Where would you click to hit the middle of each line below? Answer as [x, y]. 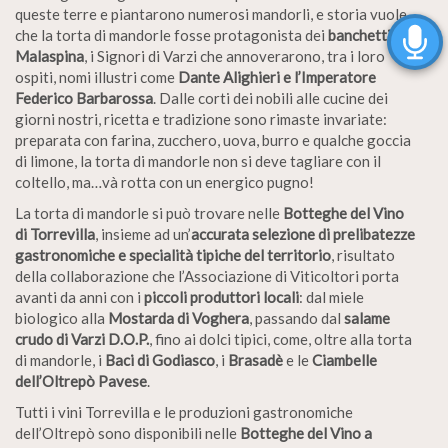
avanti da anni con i [79, 297]
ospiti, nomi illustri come [96, 77]
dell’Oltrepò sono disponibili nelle [127, 433]
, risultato [363, 255]
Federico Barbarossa [84, 98]
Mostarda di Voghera [178, 318]
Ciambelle [344, 360]
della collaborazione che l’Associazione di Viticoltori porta [207, 276]
